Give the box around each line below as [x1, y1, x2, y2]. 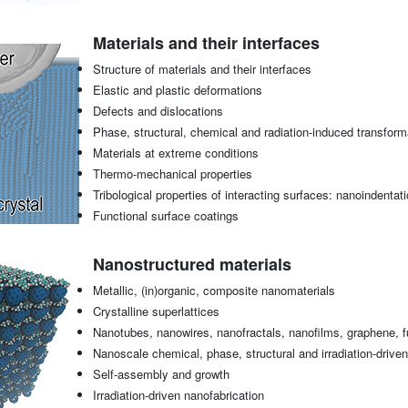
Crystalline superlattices [92, 302, 219, 321]
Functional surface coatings [92, 207, 239, 225]
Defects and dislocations [92, 102, 223, 120]
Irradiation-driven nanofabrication [92, 386, 264, 404]
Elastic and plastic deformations [92, 81, 262, 99]
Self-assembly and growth [92, 365, 229, 383]
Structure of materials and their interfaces [92, 60, 311, 78]
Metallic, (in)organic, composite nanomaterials [92, 281, 335, 300]
